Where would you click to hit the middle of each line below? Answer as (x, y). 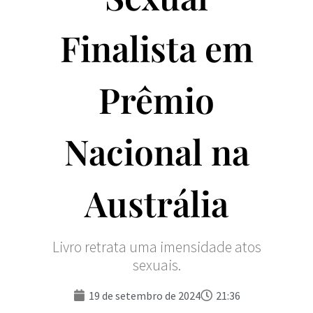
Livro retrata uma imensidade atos (156, 247)
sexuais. (156, 265)
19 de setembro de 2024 (144, 295)
